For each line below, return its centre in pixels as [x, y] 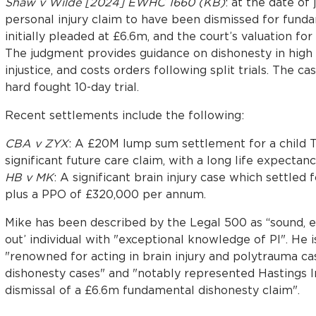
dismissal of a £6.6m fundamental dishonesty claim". [154, 290]
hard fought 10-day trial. [72, 86]
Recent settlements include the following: [124, 115]
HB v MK [29, 177]
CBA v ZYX [36, 143]
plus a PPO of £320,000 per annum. [105, 194]
